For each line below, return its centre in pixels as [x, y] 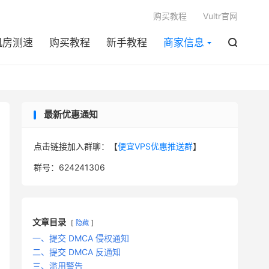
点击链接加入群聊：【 [76, 146]
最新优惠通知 [71, 114]
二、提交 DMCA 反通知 [77, 252]
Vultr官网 [220, 16]
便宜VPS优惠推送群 [155, 146]
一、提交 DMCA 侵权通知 [81, 238]
